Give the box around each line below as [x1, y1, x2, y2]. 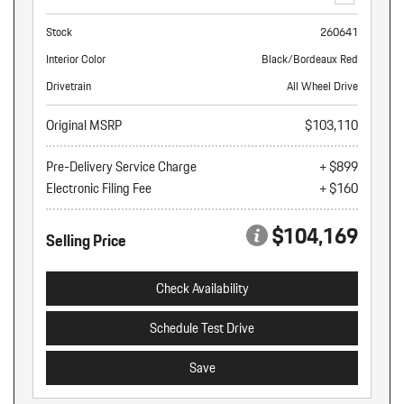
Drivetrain [46, 77, 91, 96]
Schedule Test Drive [150, 317, 254, 339]
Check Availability [155, 278, 249, 299]
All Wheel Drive [287, 77, 358, 96]
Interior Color [46, 50, 106, 69]
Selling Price [46, 227, 126, 253]
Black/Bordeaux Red [262, 50, 358, 69]
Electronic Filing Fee [46, 178, 151, 199]
